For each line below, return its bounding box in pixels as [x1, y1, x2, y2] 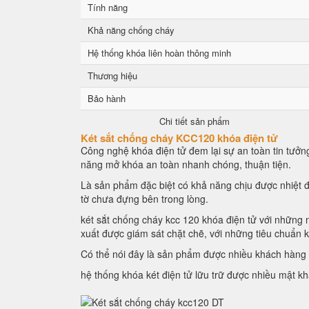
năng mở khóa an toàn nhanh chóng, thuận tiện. [81, 157, 291, 171]
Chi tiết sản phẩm [159, 114, 230, 128]
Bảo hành [88, 92, 126, 105]
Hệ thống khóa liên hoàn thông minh [88, 46, 231, 59]
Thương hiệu [88, 69, 137, 82]
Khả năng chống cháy [88, 23, 175, 37]
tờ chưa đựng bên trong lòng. [81, 192, 211, 206]
